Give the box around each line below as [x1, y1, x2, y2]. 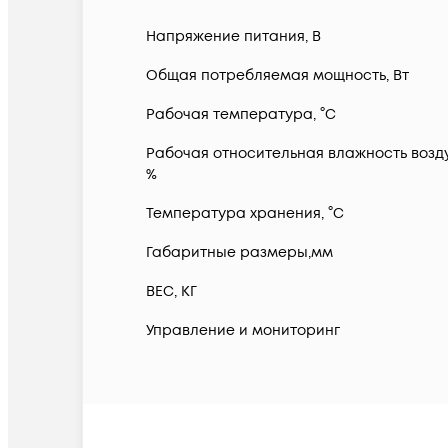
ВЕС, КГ [146, 282, 197, 302]
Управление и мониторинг [146, 321, 340, 341]
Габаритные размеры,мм [146, 243, 333, 263]
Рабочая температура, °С [146, 105, 336, 125]
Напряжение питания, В [146, 27, 321, 47]
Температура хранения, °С [146, 204, 344, 224]
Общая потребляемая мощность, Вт [146, 66, 409, 86]
